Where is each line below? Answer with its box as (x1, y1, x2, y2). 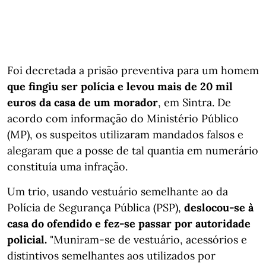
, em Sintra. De (158, 95, 231, 109)
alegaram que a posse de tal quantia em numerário (7, 143, 258, 157)
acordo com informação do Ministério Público (7, 111, 239, 125)
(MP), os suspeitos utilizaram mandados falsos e (7, 127, 243, 141)
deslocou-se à (184, 200, 254, 214)
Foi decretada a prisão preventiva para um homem (7, 63, 259, 77)
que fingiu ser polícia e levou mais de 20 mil (7, 79, 233, 93)
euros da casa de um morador (7, 95, 158, 109)
